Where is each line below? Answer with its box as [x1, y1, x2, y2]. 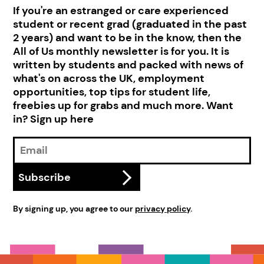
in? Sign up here [13, 112, 94, 126]
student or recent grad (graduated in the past [13, 17, 247, 31]
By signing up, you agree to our [13, 203, 136, 214]
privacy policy [135, 203, 191, 214]
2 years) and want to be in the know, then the [13, 31, 242, 45]
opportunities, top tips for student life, [13, 85, 211, 99]
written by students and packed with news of [13, 58, 244, 72]
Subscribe [18, 170, 71, 184]
